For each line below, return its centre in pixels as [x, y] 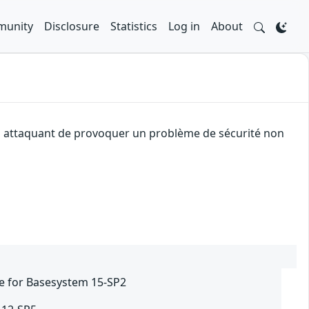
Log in [184, 26]
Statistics [134, 26]
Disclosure [72, 26]
